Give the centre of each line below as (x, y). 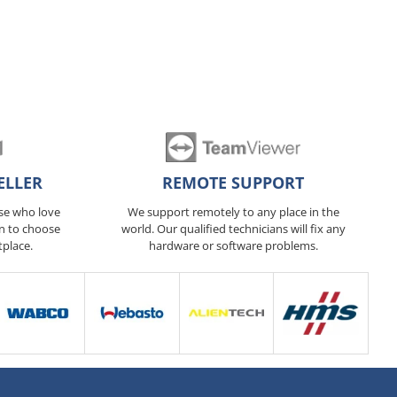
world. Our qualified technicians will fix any (233, 229)
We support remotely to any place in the (233, 212)
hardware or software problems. (233, 245)
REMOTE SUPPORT (234, 183)
